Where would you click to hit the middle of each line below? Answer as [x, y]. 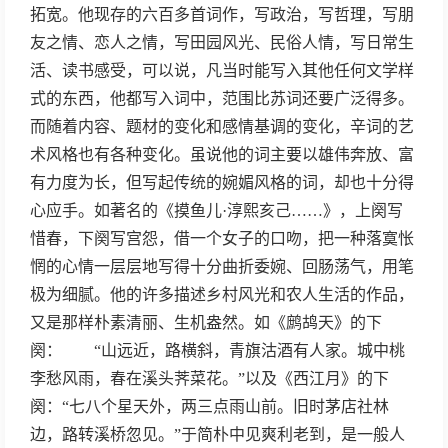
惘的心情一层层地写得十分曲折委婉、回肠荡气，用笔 [222, 266]
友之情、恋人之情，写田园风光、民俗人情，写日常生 [222, 42]
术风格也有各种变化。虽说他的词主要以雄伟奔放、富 [222, 154]
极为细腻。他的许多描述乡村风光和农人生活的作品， [222, 294]
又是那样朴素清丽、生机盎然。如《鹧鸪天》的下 [206, 322]
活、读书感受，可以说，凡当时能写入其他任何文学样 [222, 70]
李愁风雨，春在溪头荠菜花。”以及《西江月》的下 [209, 378]
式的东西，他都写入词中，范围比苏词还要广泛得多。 [222, 98]
